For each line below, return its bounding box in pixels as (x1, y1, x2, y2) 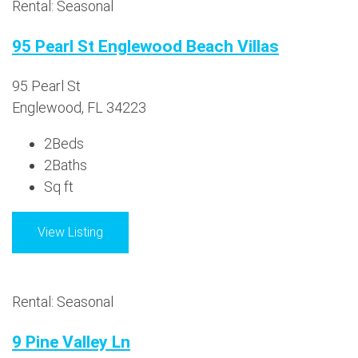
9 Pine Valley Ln (12, 331, 130, 352)
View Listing (38, 224, 103, 240)
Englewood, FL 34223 (12, 98, 146, 116)
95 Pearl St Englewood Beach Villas (12, 35, 279, 56)
